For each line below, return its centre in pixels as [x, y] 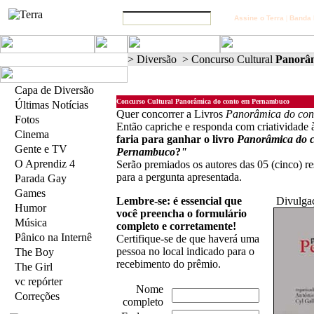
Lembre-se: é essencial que [179, 201]
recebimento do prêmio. [169, 264]
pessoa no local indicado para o [185, 251]
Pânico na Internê [53, 237]
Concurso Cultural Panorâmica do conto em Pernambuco [203, 101]
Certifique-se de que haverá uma [188, 239]
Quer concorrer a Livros [171, 114]
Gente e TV [41, 149]
